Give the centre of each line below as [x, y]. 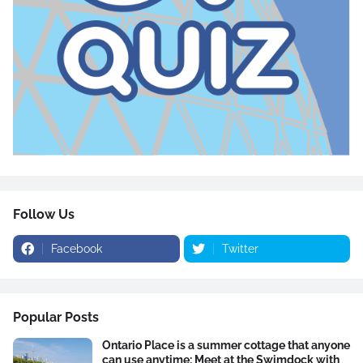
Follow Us [44, 214]
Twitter [240, 249]
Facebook [77, 249]
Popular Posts [56, 317]
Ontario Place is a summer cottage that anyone [226, 345]
